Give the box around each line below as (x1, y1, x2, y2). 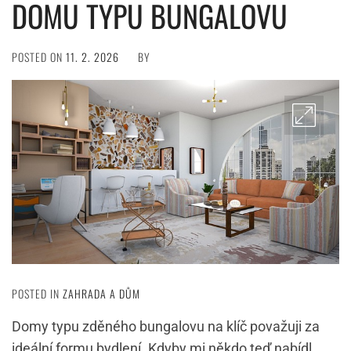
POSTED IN (12, 285, 63, 302)
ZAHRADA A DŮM (63, 285, 140, 302)
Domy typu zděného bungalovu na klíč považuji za (12, 318, 320, 335)
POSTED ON (12, 49, 66, 65)
